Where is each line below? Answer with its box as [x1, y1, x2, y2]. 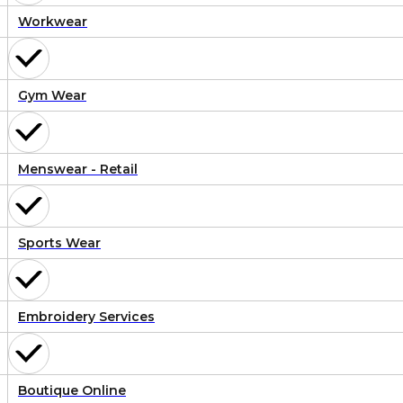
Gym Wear [18, 87, 86, 104]
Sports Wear [18, 235, 101, 252]
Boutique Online [18, 382, 126, 399]
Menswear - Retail [18, 161, 138, 178]
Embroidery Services [18, 309, 155, 326]
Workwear [18, 13, 87, 31]
